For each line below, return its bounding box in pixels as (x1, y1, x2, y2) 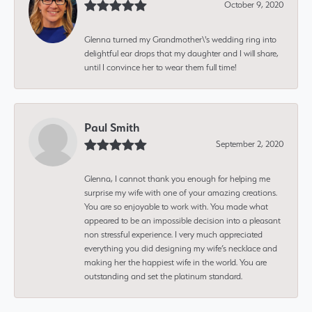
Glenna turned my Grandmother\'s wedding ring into (84, 33, 276, 45)
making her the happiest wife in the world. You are (84, 256, 267, 267)
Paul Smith (84, 120, 139, 134)
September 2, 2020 (216, 138, 283, 149)
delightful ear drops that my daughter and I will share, (84, 47, 279, 58)
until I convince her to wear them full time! (84, 61, 237, 72)
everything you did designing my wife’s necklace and (84, 242, 277, 253)
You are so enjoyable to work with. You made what (84, 201, 268, 212)
